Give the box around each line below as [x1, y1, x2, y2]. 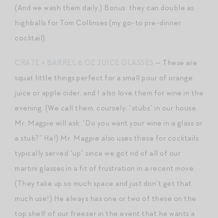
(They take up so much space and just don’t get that [15, 178, 192, 188]
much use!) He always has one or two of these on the [15, 193, 197, 203]
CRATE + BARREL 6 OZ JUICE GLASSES [15, 57, 154, 68]
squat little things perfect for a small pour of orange [15, 73, 193, 83]
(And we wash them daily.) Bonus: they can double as [15, 2, 194, 13]
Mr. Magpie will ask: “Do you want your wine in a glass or [15, 118, 203, 128]
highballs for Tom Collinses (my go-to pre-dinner [15, 18, 181, 28]
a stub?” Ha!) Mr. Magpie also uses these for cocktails [15, 133, 199, 143]
